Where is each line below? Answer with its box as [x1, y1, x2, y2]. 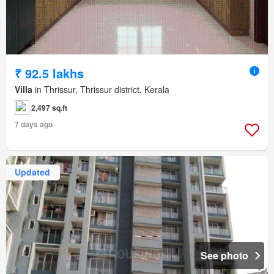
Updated [15, 166, 50, 179]
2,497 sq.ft [31, 102, 67, 113]
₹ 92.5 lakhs [15, 64, 84, 82]
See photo [201, 248, 248, 262]
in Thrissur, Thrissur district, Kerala [32, 83, 169, 95]
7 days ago [15, 118, 53, 130]
